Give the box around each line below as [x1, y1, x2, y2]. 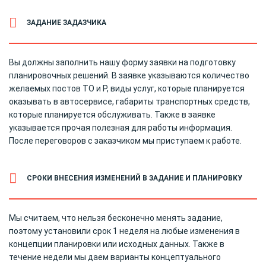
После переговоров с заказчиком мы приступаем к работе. [9, 135, 243, 145]
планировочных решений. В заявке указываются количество [9, 70, 249, 80]
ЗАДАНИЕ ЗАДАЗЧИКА [27, 18, 106, 27]
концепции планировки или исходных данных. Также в [9, 239, 224, 249]
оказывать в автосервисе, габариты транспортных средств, [9, 96, 250, 106]
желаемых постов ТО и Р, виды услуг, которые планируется [9, 83, 245, 93]
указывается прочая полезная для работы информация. [9, 122, 232, 132]
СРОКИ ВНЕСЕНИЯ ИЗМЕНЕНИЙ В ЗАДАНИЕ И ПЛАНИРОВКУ [27, 174, 244, 183]
